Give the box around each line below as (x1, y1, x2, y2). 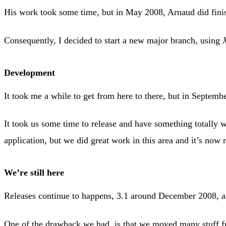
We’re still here (4, 167, 64, 178)
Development (4, 67, 55, 78)
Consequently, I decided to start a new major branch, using (4, 35, 222, 45)
